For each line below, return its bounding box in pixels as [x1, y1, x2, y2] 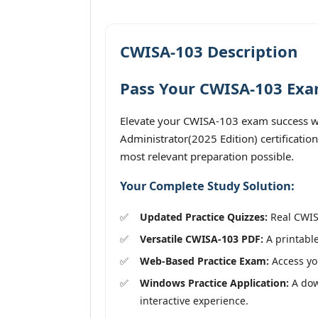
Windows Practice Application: [140, 275, 289, 290]
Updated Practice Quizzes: [140, 209, 268, 224]
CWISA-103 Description [120, 40, 297, 62]
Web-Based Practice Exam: [140, 253, 269, 268]
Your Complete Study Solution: [120, 178, 295, 194]
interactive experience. [140, 293, 248, 307]
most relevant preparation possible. [120, 149, 294, 163]
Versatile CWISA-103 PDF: [140, 231, 263, 246]
